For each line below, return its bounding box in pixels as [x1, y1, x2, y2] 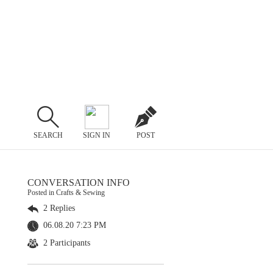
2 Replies [41, 204, 75, 213]
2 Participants [41, 238, 90, 247]
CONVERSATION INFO [27, 177, 130, 188]
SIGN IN [83, 130, 111, 140]
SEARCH [33, 130, 63, 140]
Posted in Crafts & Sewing [27, 188, 105, 197]
